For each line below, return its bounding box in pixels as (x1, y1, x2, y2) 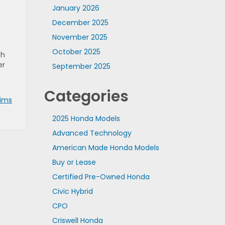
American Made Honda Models (52, 143, 159, 153)
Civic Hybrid (52, 186, 93, 196)
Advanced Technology (52, 128, 132, 138)
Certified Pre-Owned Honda (52, 172, 150, 182)
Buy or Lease (52, 157, 96, 167)
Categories (44, 86, 129, 107)
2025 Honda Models (52, 114, 120, 124)
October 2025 (52, 47, 100, 57)
